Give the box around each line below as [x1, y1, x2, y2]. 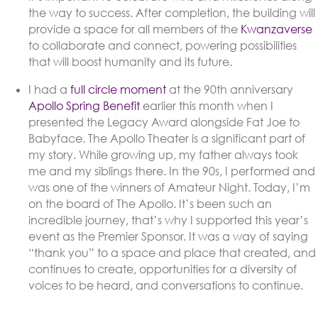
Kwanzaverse [241, 22, 312, 37]
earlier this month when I [140, 99, 273, 114]
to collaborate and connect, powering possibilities [28, 38, 297, 53]
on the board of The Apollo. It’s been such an [28, 197, 272, 212]
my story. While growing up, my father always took [28, 148, 298, 163]
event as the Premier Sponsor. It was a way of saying [28, 229, 308, 244]
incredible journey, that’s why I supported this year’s [28, 213, 308, 228]
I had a [28, 82, 70, 97]
